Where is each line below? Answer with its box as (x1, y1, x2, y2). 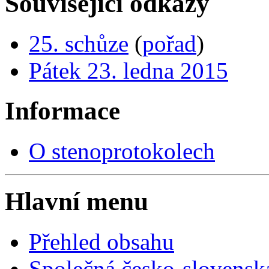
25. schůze (29, 30, 128, 56)
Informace (5, 96, 120, 125)
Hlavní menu (5, 187, 148, 216)
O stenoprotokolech (29, 138, 215, 164)
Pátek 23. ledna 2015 (29, 57, 228, 83)
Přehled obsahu (29, 229, 174, 255)
